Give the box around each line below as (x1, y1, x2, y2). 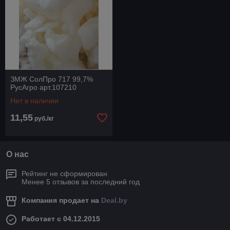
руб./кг (33, 115, 54, 122)
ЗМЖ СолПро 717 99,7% (10, 75, 93, 83)
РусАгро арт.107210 (10, 83, 76, 91)
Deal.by (101, 196, 127, 204)
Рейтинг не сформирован (22, 169, 107, 178)
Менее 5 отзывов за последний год (22, 178, 140, 186)
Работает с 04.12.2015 (22, 215, 100, 223)
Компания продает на (22, 196, 101, 204)
